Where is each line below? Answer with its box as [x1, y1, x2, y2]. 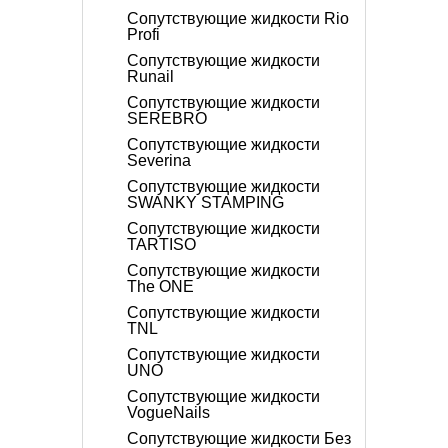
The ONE [127, 278, 194, 295]
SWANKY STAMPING [127, 194, 284, 211]
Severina [127, 152, 191, 169]
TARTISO [127, 236, 196, 253]
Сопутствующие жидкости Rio [127, 10, 349, 27]
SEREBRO [127, 110, 207, 127]
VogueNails [127, 404, 210, 421]
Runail [127, 68, 174, 85]
